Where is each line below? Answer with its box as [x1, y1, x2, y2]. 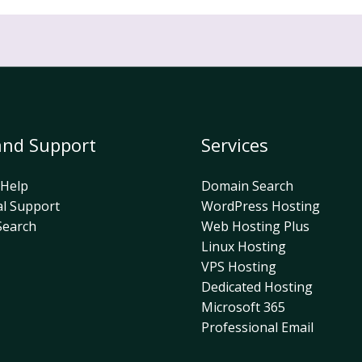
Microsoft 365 [201, 297, 285, 316]
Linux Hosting [201, 237, 286, 255]
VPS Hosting [201, 257, 276, 276]
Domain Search [201, 176, 293, 195]
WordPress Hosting [201, 196, 320, 215]
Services [201, 132, 268, 157]
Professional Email [201, 318, 314, 336]
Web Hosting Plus [201, 217, 309, 235]
